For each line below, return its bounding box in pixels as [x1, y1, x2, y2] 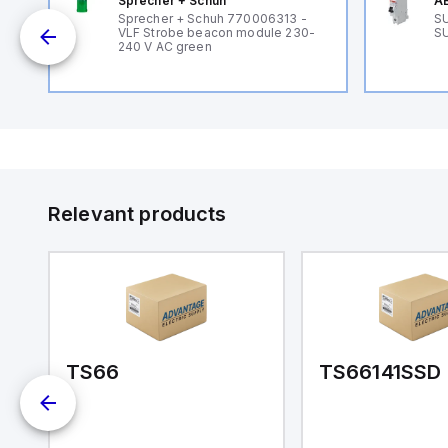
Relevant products [48, 201, 227, 226]
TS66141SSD [318, 359, 442, 384]
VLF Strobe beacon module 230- [117, 24, 315, 40]
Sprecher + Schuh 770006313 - [117, 10, 307, 26]
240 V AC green [117, 38, 212, 54]
